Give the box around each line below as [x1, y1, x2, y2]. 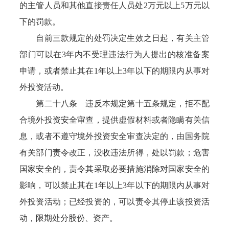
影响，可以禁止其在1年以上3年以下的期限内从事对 [19, 181, 210, 190]
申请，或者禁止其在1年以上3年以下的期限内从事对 [19, 66, 210, 75]
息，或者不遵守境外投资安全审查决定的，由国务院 [19, 132, 210, 141]
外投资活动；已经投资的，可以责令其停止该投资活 [19, 197, 210, 206]
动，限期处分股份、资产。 [19, 214, 118, 222]
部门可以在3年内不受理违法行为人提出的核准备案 [19, 50, 210, 59]
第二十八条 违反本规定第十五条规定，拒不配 [19, 99, 210, 108]
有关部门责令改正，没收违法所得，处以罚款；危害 [19, 148, 210, 157]
